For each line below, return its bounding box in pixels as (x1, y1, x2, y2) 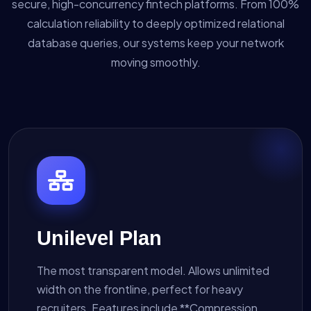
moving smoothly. (110, 54, 201, 69)
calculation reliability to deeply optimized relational (26, 15, 285, 31)
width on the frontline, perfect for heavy (37, 281, 243, 296)
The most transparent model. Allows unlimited (37, 262, 269, 278)
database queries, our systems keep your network (27, 35, 284, 50)
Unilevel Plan (37, 226, 162, 249)
